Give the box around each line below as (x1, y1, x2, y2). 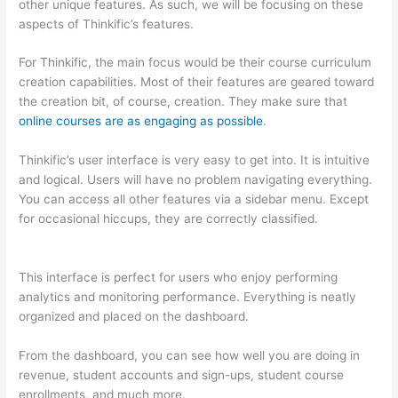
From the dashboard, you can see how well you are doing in (19, 348, 361, 363)
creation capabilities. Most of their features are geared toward (19, 75, 375, 90)
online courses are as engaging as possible (19, 114, 264, 129)
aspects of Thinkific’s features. (19, 16, 195, 31)
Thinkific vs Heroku (19, 231, 129, 246)
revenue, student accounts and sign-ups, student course (19, 368, 345, 383)
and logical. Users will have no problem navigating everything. (19, 172, 373, 187)
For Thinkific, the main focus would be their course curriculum (19, 55, 372, 70)
